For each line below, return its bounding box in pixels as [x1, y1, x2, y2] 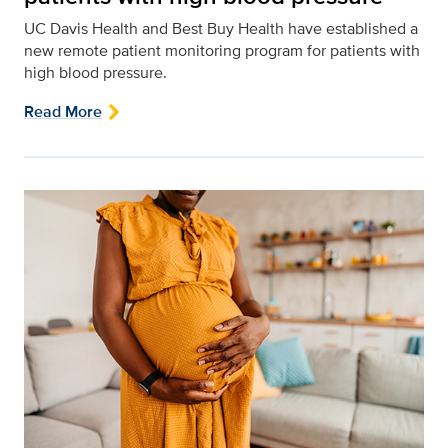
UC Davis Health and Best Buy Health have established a [24, 16, 418, 40]
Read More [24, 99, 102, 123]
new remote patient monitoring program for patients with [24, 38, 420, 62]
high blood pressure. [24, 60, 167, 84]
